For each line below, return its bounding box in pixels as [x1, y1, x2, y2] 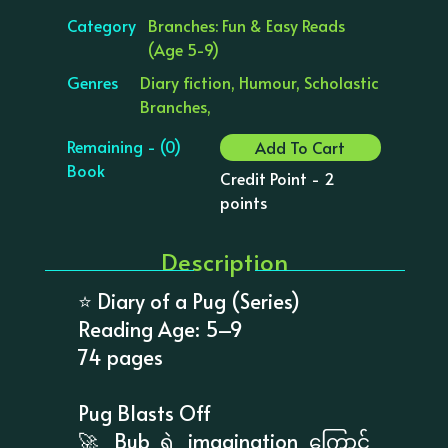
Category [67, 13, 137, 36]
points [219, 191, 267, 214]
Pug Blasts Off [78, 398, 212, 427]
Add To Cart [312, 136, 346, 159]
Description [160, 244, 288, 278]
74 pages [78, 342, 164, 371]
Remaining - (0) [67, 134, 182, 157]
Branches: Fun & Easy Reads [147, 13, 345, 36]
